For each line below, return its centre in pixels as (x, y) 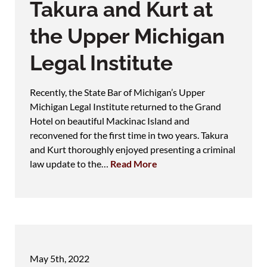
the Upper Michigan (127, 36)
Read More (134, 163)
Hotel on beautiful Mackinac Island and (110, 120)
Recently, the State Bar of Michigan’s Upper (117, 92)
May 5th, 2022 (60, 258)
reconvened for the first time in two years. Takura (129, 135)
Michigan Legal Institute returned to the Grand (125, 106)
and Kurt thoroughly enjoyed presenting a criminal (133, 149)
